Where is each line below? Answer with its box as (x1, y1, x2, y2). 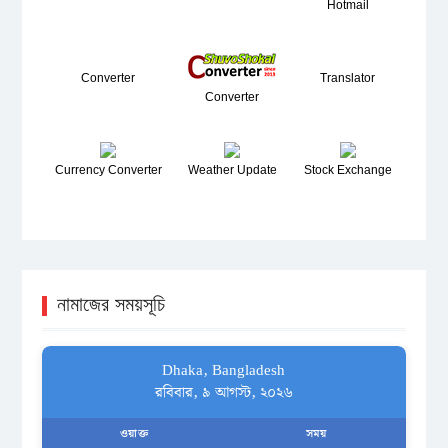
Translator (320, 70, 376, 85)
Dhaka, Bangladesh (162, 358, 286, 383)
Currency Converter (54, 162, 162, 177)
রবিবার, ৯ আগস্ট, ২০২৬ (154, 380, 293, 405)
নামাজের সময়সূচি (56, 292, 165, 315)
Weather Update (187, 162, 277, 177)
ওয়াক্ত (119, 424, 149, 443)
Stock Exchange (303, 162, 392, 177)
